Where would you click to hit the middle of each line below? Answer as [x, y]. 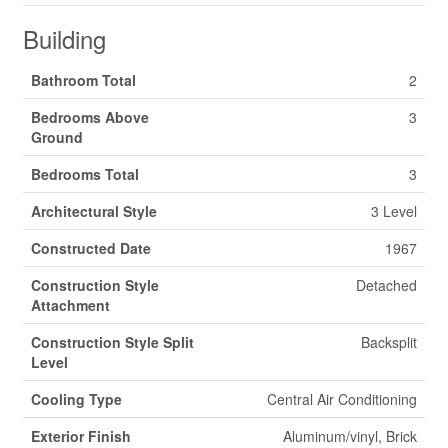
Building [64, 38]
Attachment [70, 305]
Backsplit [389, 342]
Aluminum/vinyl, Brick [350, 436]
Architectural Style [94, 211]
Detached [386, 285]
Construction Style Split [112, 342]
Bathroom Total [83, 80]
